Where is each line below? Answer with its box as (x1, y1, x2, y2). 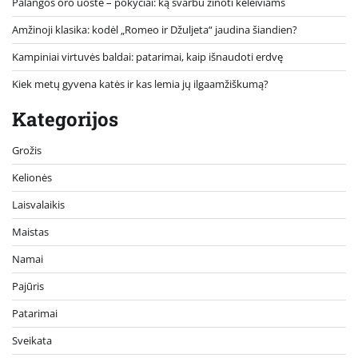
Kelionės (12, 169, 52, 185)
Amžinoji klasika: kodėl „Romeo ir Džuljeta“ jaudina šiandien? (12, 22, 297, 37)
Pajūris (12, 278, 44, 293)
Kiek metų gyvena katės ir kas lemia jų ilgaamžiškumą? (12, 76, 268, 91)
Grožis (12, 142, 42, 157)
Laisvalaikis (12, 197, 65, 212)
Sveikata (12, 332, 52, 348)
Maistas (12, 224, 49, 239)
